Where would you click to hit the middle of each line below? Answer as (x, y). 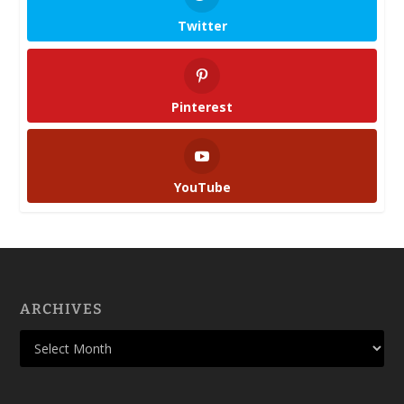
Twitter (202, 25)
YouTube (202, 188)
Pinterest (202, 106)
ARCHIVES (62, 309)
